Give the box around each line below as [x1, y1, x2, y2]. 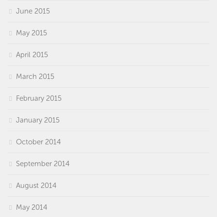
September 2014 [16, 159, 70, 168]
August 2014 [16, 181, 57, 190]
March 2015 [16, 72, 54, 81]
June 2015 [16, 6, 50, 15]
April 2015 [16, 50, 48, 59]
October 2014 [16, 137, 61, 146]
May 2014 [16, 202, 47, 212]
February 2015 [16, 93, 62, 103]
